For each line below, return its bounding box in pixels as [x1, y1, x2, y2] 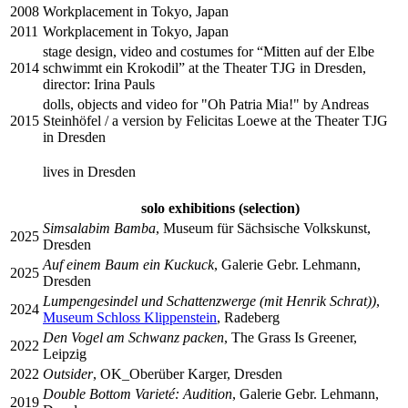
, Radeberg [217, 309, 280, 325]
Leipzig [43, 345, 87, 362]
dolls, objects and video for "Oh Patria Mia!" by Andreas [43, 96, 369, 112]
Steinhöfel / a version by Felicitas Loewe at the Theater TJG [43, 112, 388, 128]
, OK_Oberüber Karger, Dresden [93, 365, 282, 382]
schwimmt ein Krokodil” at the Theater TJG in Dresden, [43, 59, 366, 76]
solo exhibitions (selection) [141, 199, 300, 216]
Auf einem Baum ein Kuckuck [43, 256, 214, 272]
